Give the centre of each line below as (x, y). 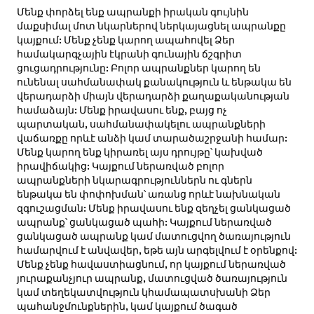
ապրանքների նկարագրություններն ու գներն (134, 180)
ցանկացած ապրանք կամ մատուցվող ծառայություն (153, 237)
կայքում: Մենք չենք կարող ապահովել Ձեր (125, 40)
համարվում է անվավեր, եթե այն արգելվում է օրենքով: (157, 251)
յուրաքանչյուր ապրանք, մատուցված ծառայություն (152, 279)
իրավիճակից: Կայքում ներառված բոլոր (120, 166)
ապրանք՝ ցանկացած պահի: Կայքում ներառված (144, 223)
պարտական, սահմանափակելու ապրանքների (141, 124)
